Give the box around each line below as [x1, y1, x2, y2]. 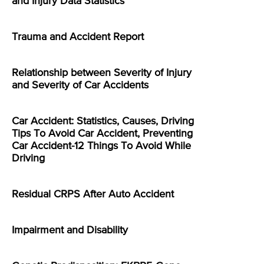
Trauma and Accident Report [12, 32, 144, 43]
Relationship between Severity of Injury [12, 68, 192, 79]
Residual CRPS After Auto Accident [12, 189, 174, 200]
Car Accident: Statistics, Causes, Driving [12, 116, 194, 127]
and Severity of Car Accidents [12, 80, 148, 91]
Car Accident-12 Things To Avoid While [12, 141, 191, 152]
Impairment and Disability [12, 225, 128, 236]
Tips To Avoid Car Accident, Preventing [12, 128, 193, 140]
